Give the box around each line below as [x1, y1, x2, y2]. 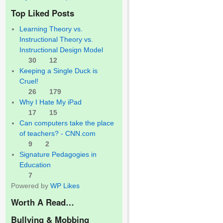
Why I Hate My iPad [19, 98, 82, 106]
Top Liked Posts [11, 7, 74, 19]
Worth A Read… [11, 196, 74, 208]
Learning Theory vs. [19, 24, 83, 33]
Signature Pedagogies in [19, 150, 97, 158]
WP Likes [50, 181, 80, 190]
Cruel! [19, 77, 39, 85]
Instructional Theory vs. [19, 35, 94, 43]
